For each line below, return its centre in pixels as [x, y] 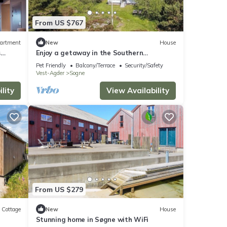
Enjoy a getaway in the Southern [89, 53]
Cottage [11, 209]
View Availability [138, 91]
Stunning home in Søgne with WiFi [92, 220]
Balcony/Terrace [95, 66]
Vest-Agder [50, 73]
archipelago [55, 62]
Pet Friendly [51, 66]
